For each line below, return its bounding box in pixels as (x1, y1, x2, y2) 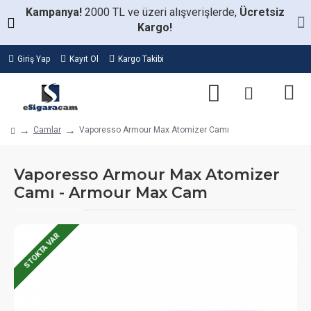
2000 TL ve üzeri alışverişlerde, (84, 6, 239, 19)
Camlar (33, 125, 61, 135)
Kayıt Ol (69, 54, 99, 64)
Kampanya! (25, 6, 85, 19)
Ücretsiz (239, 6, 285, 19)
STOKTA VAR (22, 231, 61, 271)
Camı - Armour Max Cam (14, 183, 208, 202)
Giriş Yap (17, 54, 50, 64)
